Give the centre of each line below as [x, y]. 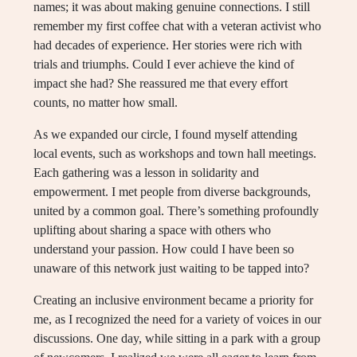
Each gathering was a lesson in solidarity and [146, 173]
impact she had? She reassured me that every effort [161, 84]
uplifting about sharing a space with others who [152, 230]
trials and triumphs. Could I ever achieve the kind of [164, 65]
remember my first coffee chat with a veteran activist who [177, 26]
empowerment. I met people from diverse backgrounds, [172, 192]
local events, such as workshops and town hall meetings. [175, 154]
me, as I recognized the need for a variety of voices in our [177, 320]
